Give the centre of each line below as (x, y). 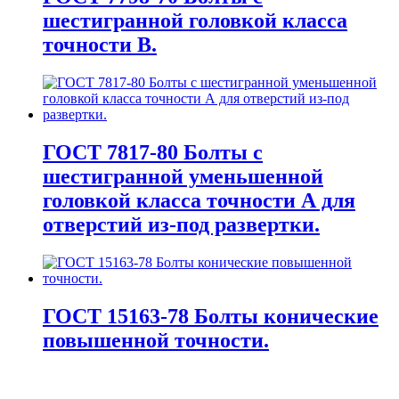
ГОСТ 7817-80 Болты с (153, 153)
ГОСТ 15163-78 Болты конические (211, 316)
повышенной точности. (156, 340)
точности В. (100, 45)
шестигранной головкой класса (195, 21)
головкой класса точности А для (199, 201)
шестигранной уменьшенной (183, 177)
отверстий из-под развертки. (181, 225)
